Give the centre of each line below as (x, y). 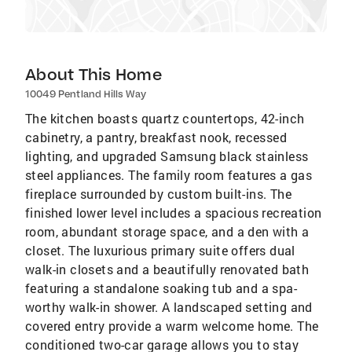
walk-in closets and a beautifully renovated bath (167, 269)
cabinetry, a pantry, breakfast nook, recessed (156, 137)
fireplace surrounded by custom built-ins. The (158, 194)
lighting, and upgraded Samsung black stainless (167, 156)
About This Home (93, 74)
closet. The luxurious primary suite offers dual (160, 250)
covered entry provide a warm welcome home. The (172, 326)
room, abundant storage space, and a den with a (167, 231)
